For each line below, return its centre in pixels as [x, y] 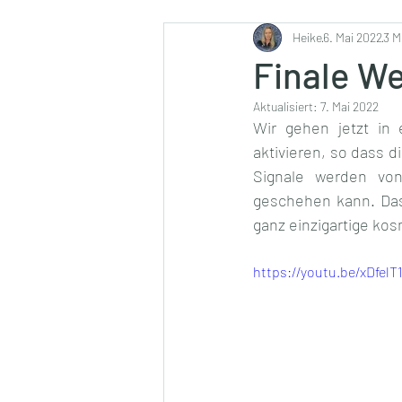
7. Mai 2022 [350, 106]
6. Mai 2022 [353, 38]
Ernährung [236, 40]
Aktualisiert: [287, 106]
